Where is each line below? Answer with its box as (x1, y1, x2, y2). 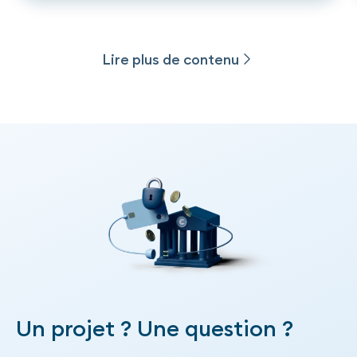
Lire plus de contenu (102, 49, 239, 69)
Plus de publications (103, 100, 238, 120)
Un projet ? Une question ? (16, 313, 293, 343)
